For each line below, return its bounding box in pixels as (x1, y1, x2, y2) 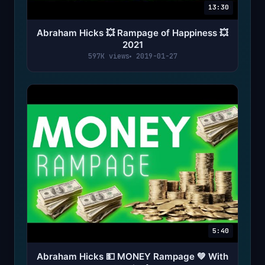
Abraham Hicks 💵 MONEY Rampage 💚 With (37, 250, 228, 262)
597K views (88, 51, 130, 62)
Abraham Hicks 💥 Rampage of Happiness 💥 (37, 27, 228, 39)
